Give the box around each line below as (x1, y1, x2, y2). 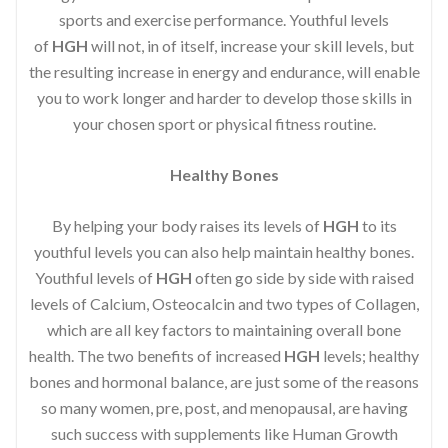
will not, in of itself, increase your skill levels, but (88, 35, 414, 55)
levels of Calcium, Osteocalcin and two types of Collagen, (29, 293, 419, 313)
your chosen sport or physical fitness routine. (72, 113, 376, 133)
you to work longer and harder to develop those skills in (36, 87, 412, 107)
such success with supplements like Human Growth (50, 423, 398, 443)
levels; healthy (320, 345, 419, 365)
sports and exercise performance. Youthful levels (59, 9, 389, 29)
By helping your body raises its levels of (51, 215, 323, 235)
